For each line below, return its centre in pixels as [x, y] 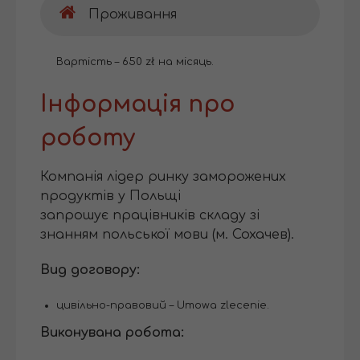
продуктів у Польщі [110, 196]
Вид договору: [90, 270]
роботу [88, 139]
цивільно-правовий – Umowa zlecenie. [163, 306]
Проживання [133, 15]
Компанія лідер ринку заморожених [163, 177]
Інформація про [137, 105]
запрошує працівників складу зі [150, 216]
